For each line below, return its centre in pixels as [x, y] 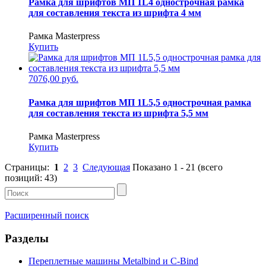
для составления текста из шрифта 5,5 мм [118, 113]
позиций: [25, 178]
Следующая [106, 167]
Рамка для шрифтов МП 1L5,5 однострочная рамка [140, 102]
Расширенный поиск [47, 215]
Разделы [27, 238]
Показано [153, 167]
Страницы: [29, 167]
